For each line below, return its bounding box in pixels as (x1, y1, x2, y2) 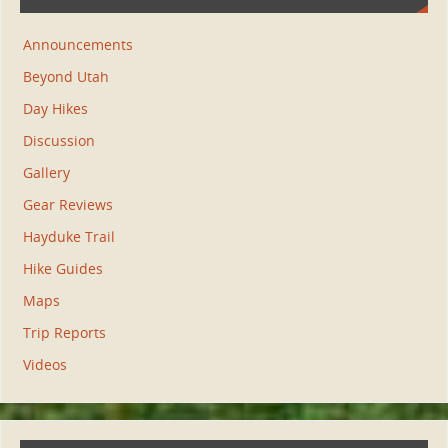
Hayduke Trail (22, 227, 115, 247)
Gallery (22, 163, 70, 183)
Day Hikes (22, 99, 88, 119)
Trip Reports (22, 323, 106, 343)
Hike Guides (22, 259, 103, 279)
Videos (22, 355, 67, 375)
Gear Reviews (22, 195, 113, 215)
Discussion (22, 131, 95, 151)
